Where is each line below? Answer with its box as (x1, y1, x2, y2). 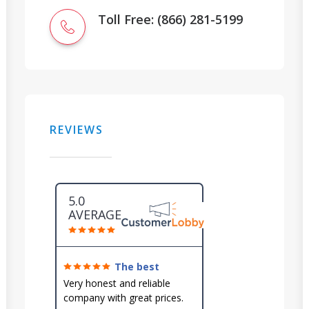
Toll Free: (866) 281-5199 (98, 11, 243, 28)
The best (114, 260, 159, 273)
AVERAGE (68, 206, 121, 223)
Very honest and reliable (63, 277, 170, 290)
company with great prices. (63, 291, 183, 304)
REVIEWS (50, 122, 103, 137)
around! (63, 270, 101, 283)
